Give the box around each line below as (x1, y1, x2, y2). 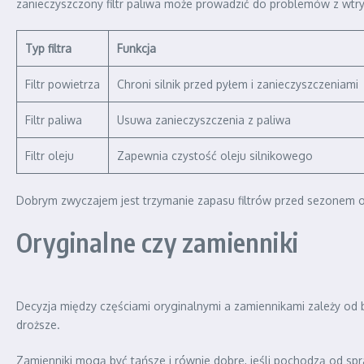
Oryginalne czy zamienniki (16, 226, 298, 259)
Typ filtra (25, 41, 71, 56)
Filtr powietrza (25, 77, 100, 92)
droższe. (16, 318, 60, 332)
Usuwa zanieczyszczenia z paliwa (117, 113, 291, 128)
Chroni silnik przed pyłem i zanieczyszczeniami (117, 77, 358, 92)
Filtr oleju (25, 149, 74, 163)
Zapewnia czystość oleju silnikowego (117, 149, 313, 163)
